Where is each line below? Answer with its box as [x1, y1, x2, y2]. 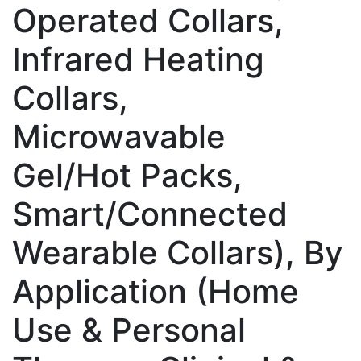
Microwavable [12, 116, 226, 156]
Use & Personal [12, 309, 246, 350]
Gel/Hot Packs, [12, 155, 243, 195]
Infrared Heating [12, 39, 264, 79]
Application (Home [12, 271, 299, 311]
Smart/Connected [12, 193, 288, 234]
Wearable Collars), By [12, 232, 343, 272]
